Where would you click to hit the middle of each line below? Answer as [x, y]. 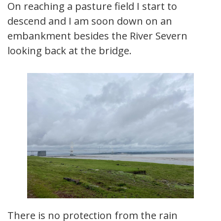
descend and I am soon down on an [90, 21]
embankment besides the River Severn [97, 36]
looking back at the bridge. [70, 51]
